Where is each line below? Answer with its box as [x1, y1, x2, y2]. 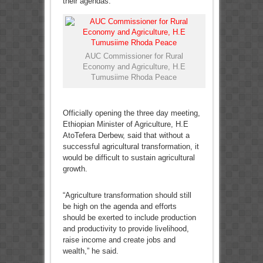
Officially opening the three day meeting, [62, 109, 200, 118]
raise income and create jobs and [62, 235, 176, 245]
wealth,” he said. [62, 247, 119, 256]
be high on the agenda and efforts [62, 202, 177, 211]
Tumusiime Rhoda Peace [91, 73, 177, 82]
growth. [62, 164, 87, 174]
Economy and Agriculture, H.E [82, 62, 186, 72]
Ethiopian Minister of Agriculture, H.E [62, 120, 188, 129]
